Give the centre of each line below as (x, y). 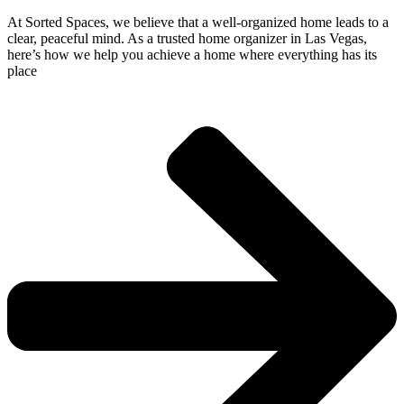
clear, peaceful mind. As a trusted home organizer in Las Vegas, (187, 38)
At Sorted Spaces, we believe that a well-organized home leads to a (198, 22)
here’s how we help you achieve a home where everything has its (192, 54)
